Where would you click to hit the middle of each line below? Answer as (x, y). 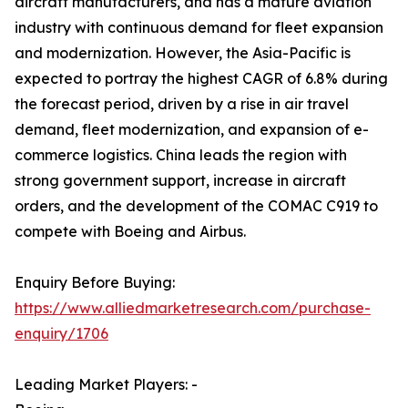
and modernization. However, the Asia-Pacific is (183, 53)
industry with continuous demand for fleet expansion (199, 28)
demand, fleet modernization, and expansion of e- (192, 130)
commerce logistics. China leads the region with (181, 155)
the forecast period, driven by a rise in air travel (182, 104)
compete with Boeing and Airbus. (130, 232)
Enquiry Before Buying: (95, 283)
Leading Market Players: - (106, 385)
